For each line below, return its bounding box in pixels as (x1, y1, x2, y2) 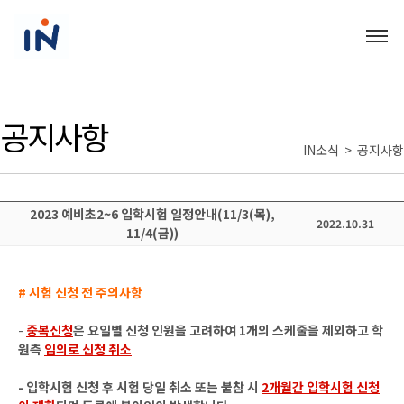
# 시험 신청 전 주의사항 (18, 283, 142, 301)
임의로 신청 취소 (44, 340, 132, 358)
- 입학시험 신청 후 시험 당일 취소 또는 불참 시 (18, 378, 262, 396)
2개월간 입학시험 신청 (262, 378, 380, 396)
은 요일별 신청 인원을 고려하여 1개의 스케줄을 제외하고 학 (73, 321, 383, 339)
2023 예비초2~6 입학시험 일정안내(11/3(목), (30, 205, 275, 223)
